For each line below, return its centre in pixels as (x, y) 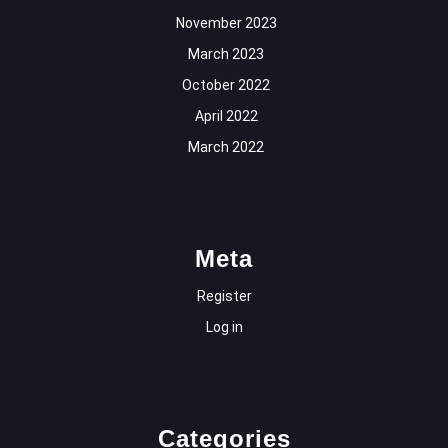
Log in (224, 327)
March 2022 (226, 147)
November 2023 (226, 23)
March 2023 (226, 54)
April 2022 (226, 116)
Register (224, 296)
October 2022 (226, 85)
